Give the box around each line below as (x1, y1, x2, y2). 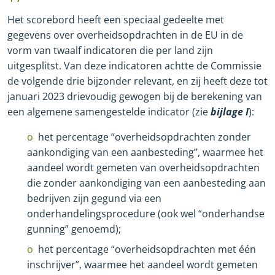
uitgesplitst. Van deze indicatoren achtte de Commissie (7, 58, 261, 72)
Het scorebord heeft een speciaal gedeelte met (7, 12, 224, 26)
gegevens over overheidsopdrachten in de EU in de (7, 28, 243, 42)
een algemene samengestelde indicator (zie (7, 104, 211, 118)
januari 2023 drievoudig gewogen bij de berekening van (7, 89, 262, 103)
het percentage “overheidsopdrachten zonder (38, 130, 251, 144)
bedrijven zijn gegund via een (27, 191, 161, 205)
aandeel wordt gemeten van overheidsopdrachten (27, 160, 260, 174)
